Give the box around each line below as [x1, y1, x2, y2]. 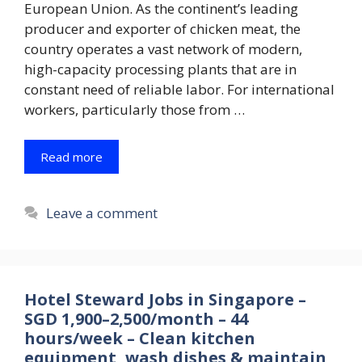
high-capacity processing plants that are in [24, 59, 297, 78]
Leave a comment [46, 204, 158, 223]
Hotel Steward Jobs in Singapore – [24, 288, 306, 311]
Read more [40, 149, 103, 166]
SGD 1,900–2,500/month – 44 [24, 308, 248, 330]
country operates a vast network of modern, [24, 39, 302, 58]
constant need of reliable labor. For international [24, 79, 335, 99]
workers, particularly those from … [24, 99, 245, 119]
